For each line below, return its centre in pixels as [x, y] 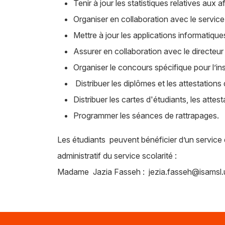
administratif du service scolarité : [117, 155]
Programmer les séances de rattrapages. [146, 115]
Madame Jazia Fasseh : [103, 172]
